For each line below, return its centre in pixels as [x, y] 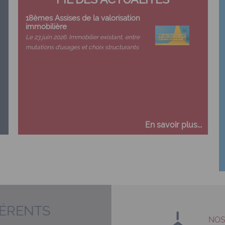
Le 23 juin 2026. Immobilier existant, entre [83, 37]
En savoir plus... [174, 125]
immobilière [46, 26]
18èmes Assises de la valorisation [83, 18]
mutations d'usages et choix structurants [82, 47]
